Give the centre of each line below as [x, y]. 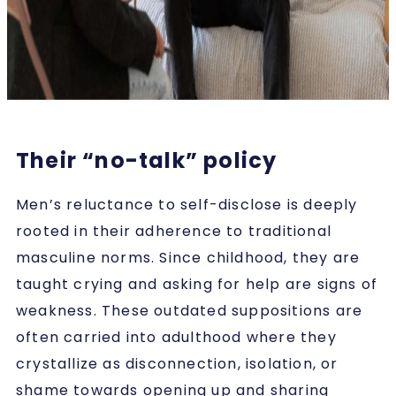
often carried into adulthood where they [176, 337]
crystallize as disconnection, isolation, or [177, 363]
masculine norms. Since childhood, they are [188, 257]
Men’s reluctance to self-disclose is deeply [187, 204]
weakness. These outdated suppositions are [190, 310]
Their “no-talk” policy [147, 160]
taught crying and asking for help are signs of [197, 284]
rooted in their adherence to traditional [174, 231]
